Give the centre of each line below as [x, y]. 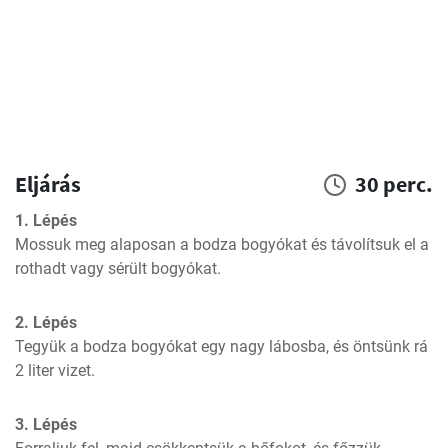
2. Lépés [46, 322]
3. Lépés [46, 424]
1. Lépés [46, 220]
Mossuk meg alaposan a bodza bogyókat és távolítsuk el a [222, 244]
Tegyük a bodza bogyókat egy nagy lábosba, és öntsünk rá [221, 346]
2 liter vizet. [55, 370]
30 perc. [394, 184]
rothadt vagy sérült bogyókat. [118, 268]
